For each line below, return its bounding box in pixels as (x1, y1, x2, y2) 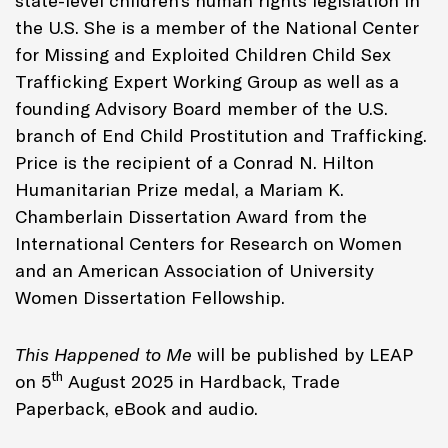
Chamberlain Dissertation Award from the (15, 204, 367, 228)
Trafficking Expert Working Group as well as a (15, 69, 399, 93)
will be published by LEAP (197, 342, 413, 366)
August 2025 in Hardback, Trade (63, 369, 340, 393)
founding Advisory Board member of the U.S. (15, 96, 388, 120)
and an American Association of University (15, 258, 374, 282)
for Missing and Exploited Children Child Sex (15, 42, 391, 66)
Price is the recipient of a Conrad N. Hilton (15, 150, 374, 174)
